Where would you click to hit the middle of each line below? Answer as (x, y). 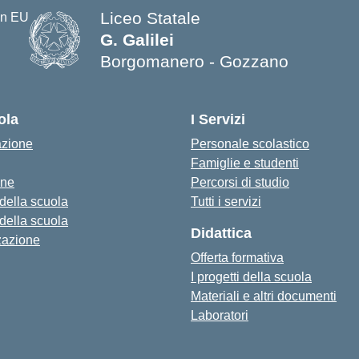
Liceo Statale (150, 18)
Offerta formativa (237, 258)
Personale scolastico (250, 144)
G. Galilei (137, 40)
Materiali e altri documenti (264, 296)
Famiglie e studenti (245, 163)
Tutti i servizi (226, 202)
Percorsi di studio (240, 182)
